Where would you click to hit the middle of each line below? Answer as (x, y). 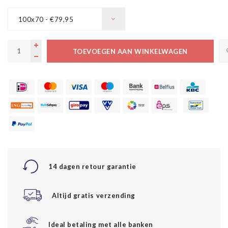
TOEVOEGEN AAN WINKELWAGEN (130, 51)
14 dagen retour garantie (92, 166)
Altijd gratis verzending (94, 195)
